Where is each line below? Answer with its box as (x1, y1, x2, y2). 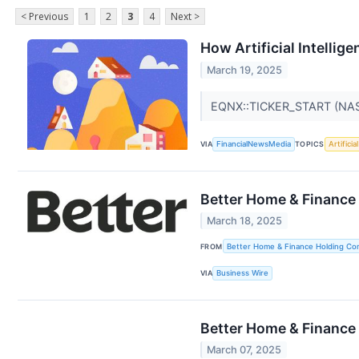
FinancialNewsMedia (216, 139, 292, 149)
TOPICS (295, 139, 325, 149)
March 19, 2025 (207, 63, 283, 76)
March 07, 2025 (207, 344, 282, 357)
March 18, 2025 (207, 215, 283, 228)
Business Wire (216, 268, 269, 278)
